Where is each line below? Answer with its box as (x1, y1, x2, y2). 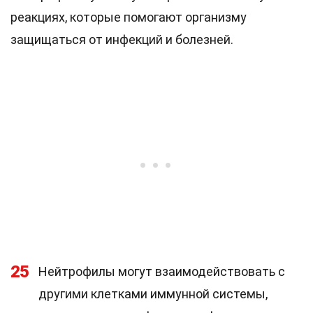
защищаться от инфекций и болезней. (10, 32, 233, 47)
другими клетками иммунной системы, (38, 286, 268, 301)
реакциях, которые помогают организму (10, 10, 247, 24)
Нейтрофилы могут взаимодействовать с (38, 264, 285, 279)
